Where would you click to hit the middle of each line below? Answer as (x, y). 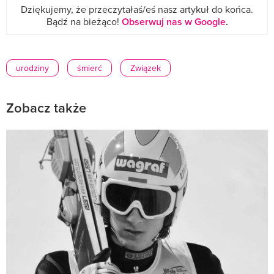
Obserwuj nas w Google (173, 22)
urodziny (32, 68)
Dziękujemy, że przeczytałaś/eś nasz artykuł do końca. (137, 9)
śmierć (90, 68)
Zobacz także (46, 108)
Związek (146, 68)
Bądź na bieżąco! (84, 22)
